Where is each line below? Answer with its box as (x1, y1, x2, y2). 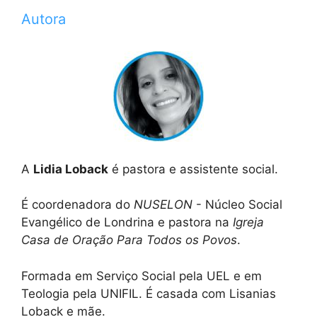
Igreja (233, 215, 264, 230)
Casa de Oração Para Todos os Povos (21, 233, 237, 248)
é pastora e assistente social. (108, 161, 278, 176)
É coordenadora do (21, 197, 134, 212)
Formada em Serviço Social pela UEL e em (21, 268, 262, 283)
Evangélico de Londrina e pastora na (21, 215, 233, 230)
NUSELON (134, 197, 192, 212)
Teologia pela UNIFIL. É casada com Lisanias (21, 286, 276, 301)
